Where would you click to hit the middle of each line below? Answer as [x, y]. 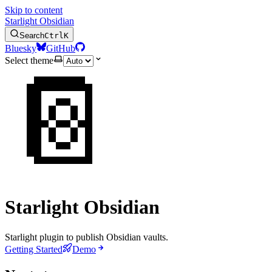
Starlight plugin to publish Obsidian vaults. [87, 237]
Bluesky [21, 48]
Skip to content [34, 10]
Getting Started [34, 249]
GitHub [61, 48]
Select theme [29, 60]
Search [32, 36]
